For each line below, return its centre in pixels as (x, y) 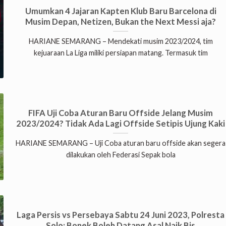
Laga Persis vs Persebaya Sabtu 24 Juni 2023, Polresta (121, 215)
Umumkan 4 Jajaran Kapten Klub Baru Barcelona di (121, 11)
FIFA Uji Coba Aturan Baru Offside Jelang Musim (121, 113)
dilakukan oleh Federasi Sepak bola (121, 155)
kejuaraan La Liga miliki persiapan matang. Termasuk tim (121, 53)
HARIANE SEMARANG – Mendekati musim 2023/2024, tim (121, 41)
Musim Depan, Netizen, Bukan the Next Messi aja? (121, 21)
